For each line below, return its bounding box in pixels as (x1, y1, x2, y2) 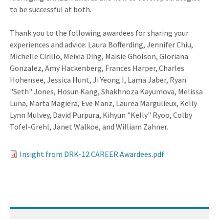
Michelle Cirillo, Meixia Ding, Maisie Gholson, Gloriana (10, 51, 188, 61)
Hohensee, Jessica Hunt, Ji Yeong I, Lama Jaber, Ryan (10, 74, 186, 85)
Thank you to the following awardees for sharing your (10, 27, 189, 38)
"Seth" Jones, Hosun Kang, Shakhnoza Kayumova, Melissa (10, 86, 203, 96)
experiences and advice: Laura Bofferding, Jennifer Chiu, (10, 39, 193, 49)
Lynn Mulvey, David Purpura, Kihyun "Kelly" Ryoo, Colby (10, 109, 192, 120)
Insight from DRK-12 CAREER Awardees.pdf (20, 149, 164, 159)
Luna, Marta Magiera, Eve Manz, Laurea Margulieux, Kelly (10, 98, 197, 108)
